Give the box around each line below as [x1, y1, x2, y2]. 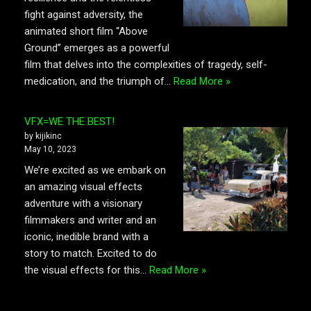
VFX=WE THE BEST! [24, 115, 115, 128]
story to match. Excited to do [24, 246, 157, 260]
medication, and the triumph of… [24, 75, 174, 88]
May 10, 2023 [24, 144, 76, 154]
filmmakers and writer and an [24, 213, 156, 226]
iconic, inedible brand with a [24, 230, 149, 243]
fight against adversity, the [24, 8, 143, 22]
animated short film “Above [24, 25, 148, 38]
